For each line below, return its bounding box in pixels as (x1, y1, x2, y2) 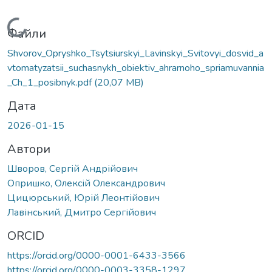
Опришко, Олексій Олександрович (7, 176, 165, 190)
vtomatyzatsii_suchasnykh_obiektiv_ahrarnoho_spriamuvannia (7, 61, 264, 75)
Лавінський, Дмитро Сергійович (7, 205, 156, 219)
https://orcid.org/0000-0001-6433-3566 (7, 248, 186, 262)
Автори (7, 140, 50, 157)
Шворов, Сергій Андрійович (7, 161, 138, 175)
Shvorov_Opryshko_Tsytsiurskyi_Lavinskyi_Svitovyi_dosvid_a (7, 46, 263, 60)
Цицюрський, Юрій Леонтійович (7, 191, 160, 205)
